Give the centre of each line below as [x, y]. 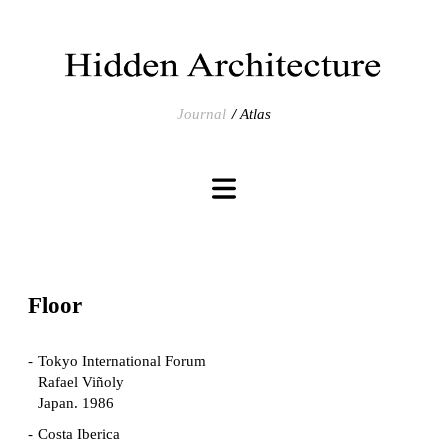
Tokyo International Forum [122, 361]
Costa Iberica [79, 434]
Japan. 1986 [76, 403]
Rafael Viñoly [81, 382]
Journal [201, 114]
